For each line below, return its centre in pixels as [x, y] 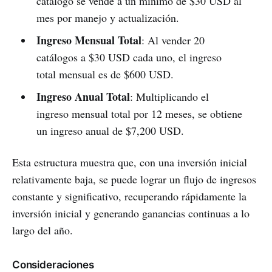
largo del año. [42, 230]
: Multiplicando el [169, 97]
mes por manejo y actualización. [107, 18]
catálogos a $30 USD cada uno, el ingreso [129, 57]
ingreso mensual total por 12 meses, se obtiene [139, 114]
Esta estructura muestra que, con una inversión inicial [130, 162]
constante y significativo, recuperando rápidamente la [129, 196]
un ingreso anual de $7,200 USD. [110, 131]
